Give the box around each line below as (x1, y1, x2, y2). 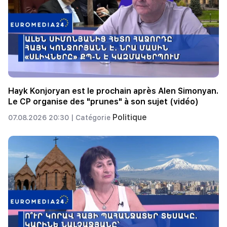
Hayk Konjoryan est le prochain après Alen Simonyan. (8, 86, 218, 96)
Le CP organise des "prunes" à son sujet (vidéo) (8, 97, 199, 107)
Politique (112, 112, 147, 123)
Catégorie (75, 113, 112, 122)
